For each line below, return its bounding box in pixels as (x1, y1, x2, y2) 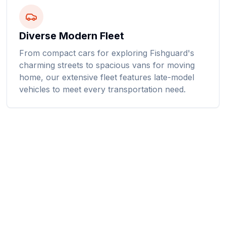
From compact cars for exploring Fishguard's (19, 48, 195, 58)
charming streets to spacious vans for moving (19, 60, 195, 70)
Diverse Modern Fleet (19, 30, 125, 42)
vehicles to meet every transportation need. (19, 84, 186, 94)
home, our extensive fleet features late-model (19, 72, 195, 82)
